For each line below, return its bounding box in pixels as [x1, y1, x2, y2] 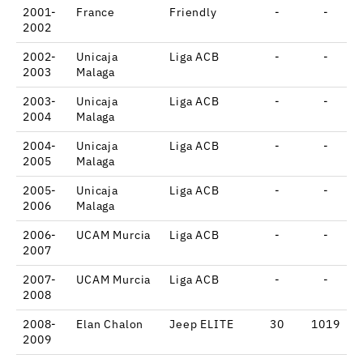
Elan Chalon [76, 316, 144, 331]
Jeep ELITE [169, 316, 234, 331]
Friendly [169, 4, 217, 19]
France [76, 4, 116, 19]
